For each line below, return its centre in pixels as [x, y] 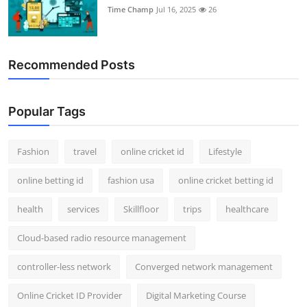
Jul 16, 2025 [176, 9]
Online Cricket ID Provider [70, 295]
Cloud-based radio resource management [102, 237]
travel [85, 151]
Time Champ [131, 9]
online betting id [50, 180]
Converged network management [204, 266]
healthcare [247, 209]
